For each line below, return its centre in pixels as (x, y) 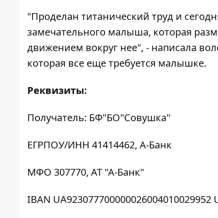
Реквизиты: (57, 91)
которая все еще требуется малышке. (117, 63)
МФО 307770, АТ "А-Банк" (86, 172)
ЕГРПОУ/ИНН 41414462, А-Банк (100, 145)
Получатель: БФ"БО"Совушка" (99, 118)
